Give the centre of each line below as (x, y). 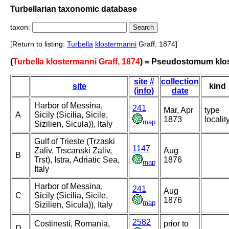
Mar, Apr (178, 110)
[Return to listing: (39, 44)
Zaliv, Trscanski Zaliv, (73, 151)
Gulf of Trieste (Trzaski (75, 142)
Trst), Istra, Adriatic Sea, (77, 160)
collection (180, 82)
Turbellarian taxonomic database (74, 9)
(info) (144, 91)
